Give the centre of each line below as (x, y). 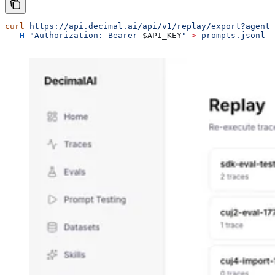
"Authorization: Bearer (83, 36)
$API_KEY (162, 36)
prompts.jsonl (231, 36)
